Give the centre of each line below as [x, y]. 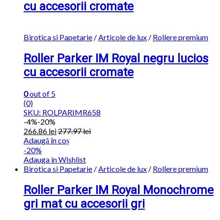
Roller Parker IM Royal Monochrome [119, 190]
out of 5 [42, 93]
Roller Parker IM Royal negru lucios [116, 58]
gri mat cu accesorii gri [84, 204]
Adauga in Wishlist [55, 159]
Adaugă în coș [46, 140]
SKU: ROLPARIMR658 [62, 112]
